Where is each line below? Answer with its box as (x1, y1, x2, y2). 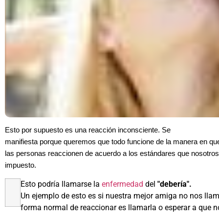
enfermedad (102, 179, 143, 189)
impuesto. (5, 161, 36, 170)
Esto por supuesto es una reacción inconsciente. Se (5, 126, 171, 134)
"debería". (157, 179, 192, 189)
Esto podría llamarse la (21, 179, 102, 189)
